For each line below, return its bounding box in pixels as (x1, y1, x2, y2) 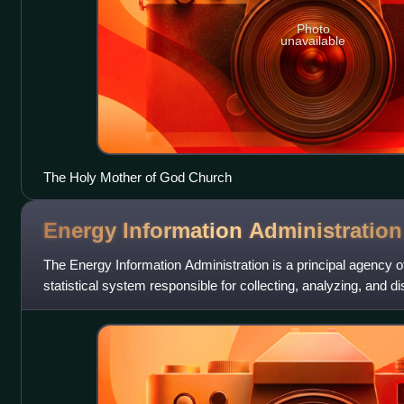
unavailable (280, 32, 346, 48)
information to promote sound (42, 298, 215, 315)
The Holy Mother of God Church (42, 170, 232, 186)
